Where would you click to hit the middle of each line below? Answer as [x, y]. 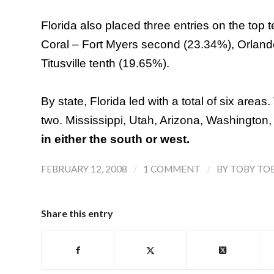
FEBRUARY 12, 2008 [84, 169]
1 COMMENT [172, 169]
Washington [237, 120]
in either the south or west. [115, 139]
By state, [65, 101]
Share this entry [77, 213]
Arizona [180, 120]
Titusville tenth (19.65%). [105, 63]
